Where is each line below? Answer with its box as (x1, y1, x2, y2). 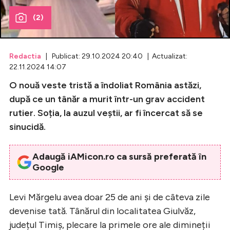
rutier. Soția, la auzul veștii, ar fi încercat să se (9, 107, 203, 119)
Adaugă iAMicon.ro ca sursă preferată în (32, 150, 206, 162)
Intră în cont (63, 162, 109, 172)
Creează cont (63, 181, 116, 191)
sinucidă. (9, 121, 46, 132)
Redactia (9, 51, 41, 61)
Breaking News (63, 43, 120, 52)
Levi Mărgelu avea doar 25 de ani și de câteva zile (9, 191, 210, 203)
